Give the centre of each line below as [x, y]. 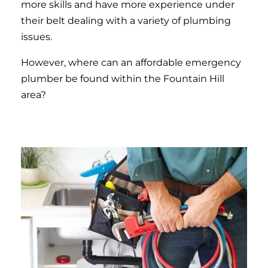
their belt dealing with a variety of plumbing [126, 21]
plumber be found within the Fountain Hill [123, 79]
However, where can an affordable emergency [131, 63]
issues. [36, 37]
